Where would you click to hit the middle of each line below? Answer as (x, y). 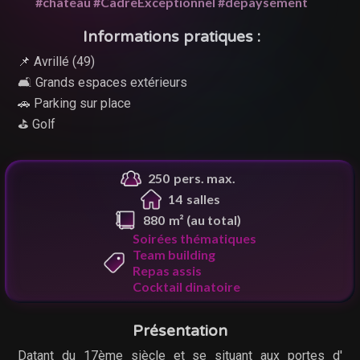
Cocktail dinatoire (186, 286)
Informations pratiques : (172, 36)
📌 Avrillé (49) (56, 61)
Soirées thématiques (194, 238)
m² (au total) (205, 219)
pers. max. (205, 178)
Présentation (180, 330)
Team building (174, 254)
